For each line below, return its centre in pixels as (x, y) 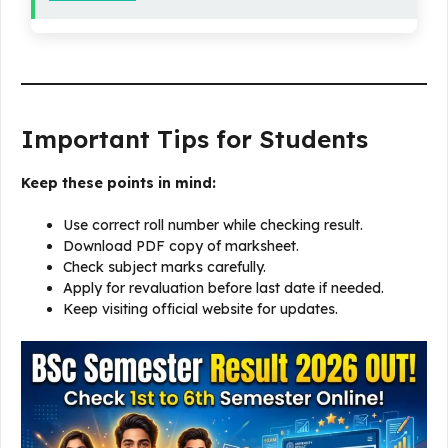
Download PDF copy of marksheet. (181, 246)
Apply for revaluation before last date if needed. (223, 288)
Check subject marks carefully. (164, 267)
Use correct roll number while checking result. (213, 225)
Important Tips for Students (194, 139)
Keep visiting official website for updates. (200, 309)
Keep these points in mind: (118, 183)
